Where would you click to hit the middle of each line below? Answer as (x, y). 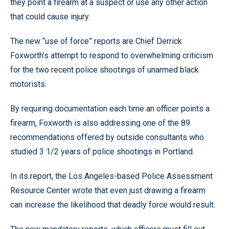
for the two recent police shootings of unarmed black (105, 70)
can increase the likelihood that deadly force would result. (113, 205)
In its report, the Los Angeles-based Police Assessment (111, 176)
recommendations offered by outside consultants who (107, 137)
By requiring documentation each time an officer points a (110, 109)
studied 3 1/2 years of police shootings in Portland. (102, 152)
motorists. (28, 84)
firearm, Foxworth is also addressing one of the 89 (100, 123)
